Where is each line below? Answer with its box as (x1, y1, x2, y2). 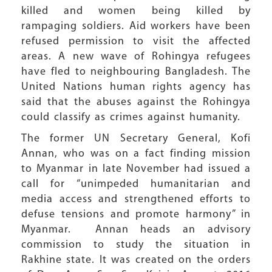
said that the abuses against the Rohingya (21, 97, 251, 108)
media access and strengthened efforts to (21, 194, 251, 205)
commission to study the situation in (21, 239, 251, 251)
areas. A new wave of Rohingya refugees (21, 51, 251, 63)
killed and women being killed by (21, 5, 251, 17)
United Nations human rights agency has (21, 81, 251, 93)
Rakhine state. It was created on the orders (21, 254, 251, 266)
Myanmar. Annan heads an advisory (21, 224, 251, 236)
